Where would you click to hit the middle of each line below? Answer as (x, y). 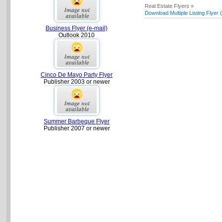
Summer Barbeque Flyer (77, 122)
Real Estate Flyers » (169, 6)
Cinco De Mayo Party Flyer (77, 75)
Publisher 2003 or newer (77, 82)
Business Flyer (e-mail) (77, 28)
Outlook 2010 (77, 35)
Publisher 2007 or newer (77, 129)
